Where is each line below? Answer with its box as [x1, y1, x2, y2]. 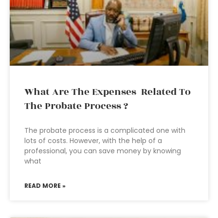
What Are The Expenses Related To [24, 85, 191, 99]
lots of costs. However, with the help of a [24, 136, 162, 145]
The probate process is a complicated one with [24, 126, 185, 135]
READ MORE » [24, 182, 66, 190]
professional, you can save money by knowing [24, 146, 181, 156]
